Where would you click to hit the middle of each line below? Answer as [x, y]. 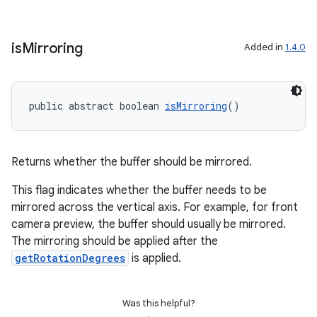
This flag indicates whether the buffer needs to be [139, 190]
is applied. [155, 258]
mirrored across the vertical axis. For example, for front [155, 207]
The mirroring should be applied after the [115, 241]
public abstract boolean [97, 106]
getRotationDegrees [70, 258]
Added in [265, 47]
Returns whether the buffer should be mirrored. [132, 162]
